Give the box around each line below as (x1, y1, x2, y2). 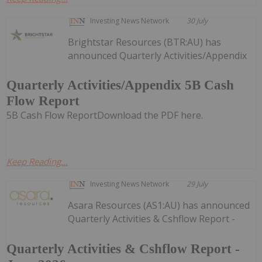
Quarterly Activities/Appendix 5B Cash (6, 78, 234, 93)
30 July (187, 15, 208, 26)
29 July (187, 179, 208, 189)
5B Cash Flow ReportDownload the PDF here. (6, 109, 203, 122)
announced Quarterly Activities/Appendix (68, 49, 247, 62)
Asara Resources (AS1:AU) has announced (68, 199, 250, 212)
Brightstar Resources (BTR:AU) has (68, 35, 222, 49)
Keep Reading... (6, 156, 68, 168)
